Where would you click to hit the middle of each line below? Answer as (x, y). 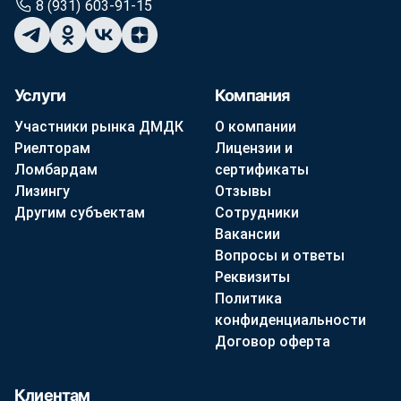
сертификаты (262, 169)
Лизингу (42, 191)
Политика (248, 298)
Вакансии (247, 234)
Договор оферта (273, 341)
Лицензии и (254, 148)
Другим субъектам (80, 212)
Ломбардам (56, 169)
